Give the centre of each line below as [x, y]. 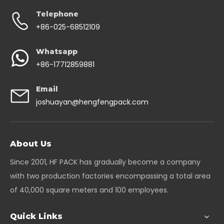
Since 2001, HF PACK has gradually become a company [105, 162]
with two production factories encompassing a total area [110, 176]
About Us [31, 144]
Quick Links [36, 216]
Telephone [57, 14]
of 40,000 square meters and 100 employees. [90, 190]
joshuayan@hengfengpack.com [92, 102]
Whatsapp [57, 51]
